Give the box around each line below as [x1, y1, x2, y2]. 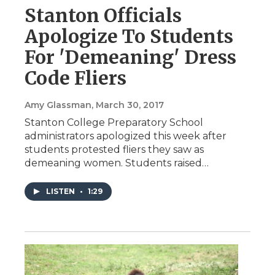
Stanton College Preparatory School [25, 117, 203, 129]
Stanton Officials [25, 4, 182, 28]
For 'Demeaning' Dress [25, 45, 236, 69]
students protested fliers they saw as [25, 144, 204, 156]
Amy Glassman [25, 99, 91, 111]
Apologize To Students [25, 25, 233, 48]
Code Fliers [25, 66, 126, 90]
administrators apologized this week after [25, 130, 227, 142]
